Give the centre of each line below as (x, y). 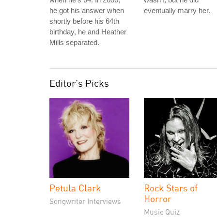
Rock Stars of (171, 188)
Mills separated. (74, 42)
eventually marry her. (177, 10)
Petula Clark (75, 188)
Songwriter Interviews (85, 201)
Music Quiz (162, 212)
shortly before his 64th (84, 21)
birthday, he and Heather (88, 32)
